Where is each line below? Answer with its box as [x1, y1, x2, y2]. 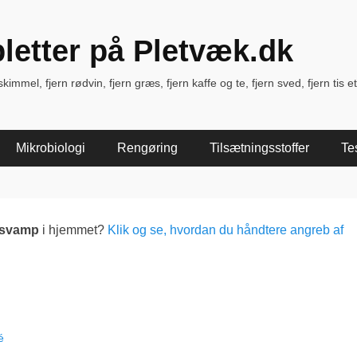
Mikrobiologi [16, 141, 85, 155]
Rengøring [117, 141, 178, 155]
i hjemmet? [42, 223, 108, 237]
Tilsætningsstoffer [210, 141, 309, 155]
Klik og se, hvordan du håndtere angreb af [108, 223, 343, 237]
